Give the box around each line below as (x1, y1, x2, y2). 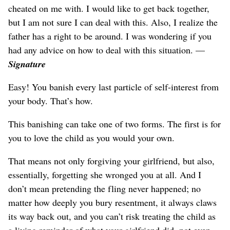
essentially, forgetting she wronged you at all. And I (8, 168, 201, 181)
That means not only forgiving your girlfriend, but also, (8, 154, 215, 167)
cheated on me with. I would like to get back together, (8, 2, 209, 14)
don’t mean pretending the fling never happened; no (8, 182, 201, 195)
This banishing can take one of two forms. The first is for (8, 117, 221, 130)
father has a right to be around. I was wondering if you (8, 29, 212, 42)
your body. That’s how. (8, 94, 93, 107)
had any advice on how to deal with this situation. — (8, 43, 205, 56)
